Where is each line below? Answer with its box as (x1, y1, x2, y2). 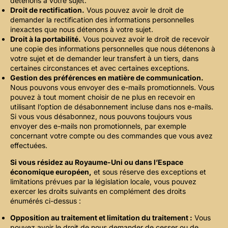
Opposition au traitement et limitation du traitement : (10, 213, 192, 222)
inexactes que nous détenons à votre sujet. (10, 25, 153, 34)
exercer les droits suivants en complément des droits (10, 187, 186, 196)
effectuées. (10, 141, 47, 150)
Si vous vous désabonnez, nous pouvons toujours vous (10, 112, 192, 121)
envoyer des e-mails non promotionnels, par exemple (10, 122, 186, 131)
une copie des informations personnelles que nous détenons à (10, 44, 215, 53)
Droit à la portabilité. (10, 35, 81, 44)
